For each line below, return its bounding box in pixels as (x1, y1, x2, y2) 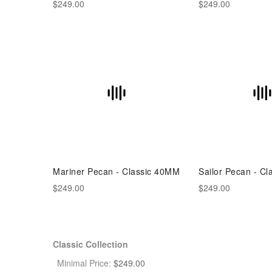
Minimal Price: (57, 257, 111, 269)
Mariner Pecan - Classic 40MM (53, 165, 180, 177)
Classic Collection (53, 238, 128, 250)
